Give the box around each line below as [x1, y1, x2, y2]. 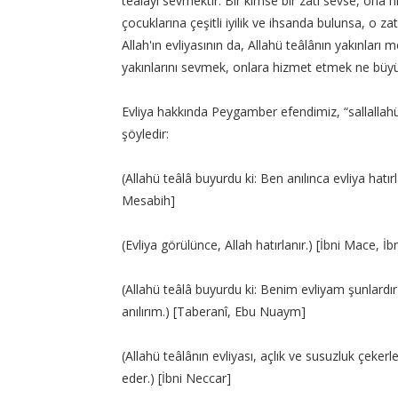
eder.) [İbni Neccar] [122, 370, 231, 386]
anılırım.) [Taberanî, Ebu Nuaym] [122, 303, 306, 320]
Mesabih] [122, 192, 175, 209]
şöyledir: [122, 125, 169, 142]
